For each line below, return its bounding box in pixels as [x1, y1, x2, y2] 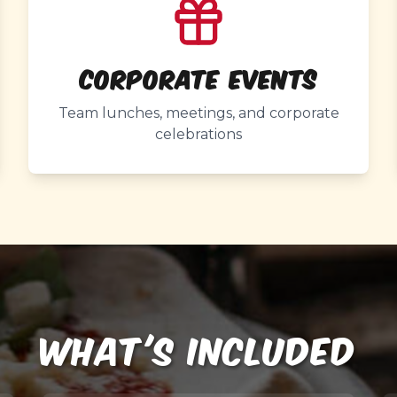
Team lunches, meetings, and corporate [58, 105, 339, 121]
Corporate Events [79, 60, 318, 95]
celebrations [155, 126, 242, 143]
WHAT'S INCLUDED [40, 321, 357, 373]
